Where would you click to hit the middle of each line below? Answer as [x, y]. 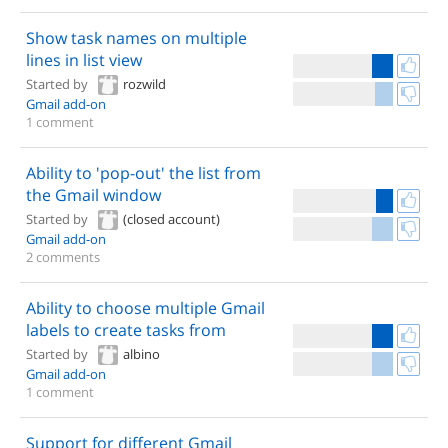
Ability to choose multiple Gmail [145, 308]
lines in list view [84, 60]
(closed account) [171, 219]
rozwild [144, 84]
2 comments [63, 256]
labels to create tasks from [126, 330]
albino [141, 354]
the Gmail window [93, 195]
